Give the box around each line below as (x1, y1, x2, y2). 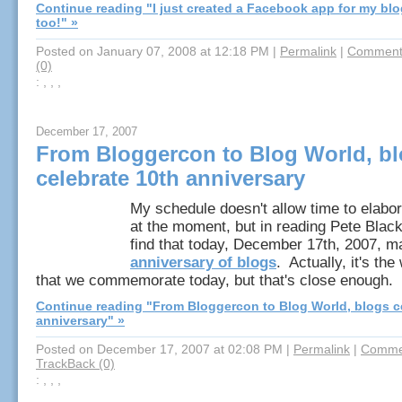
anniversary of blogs (130, 254, 276, 271)
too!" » (36, 15, 78, 30)
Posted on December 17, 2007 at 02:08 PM (36, 342, 283, 356)
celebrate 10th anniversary (36, 167, 305, 190)
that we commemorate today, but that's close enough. (36, 272, 393, 289)
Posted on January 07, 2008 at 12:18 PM (36, 44, 269, 58)
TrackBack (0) (36, 356, 115, 371)
